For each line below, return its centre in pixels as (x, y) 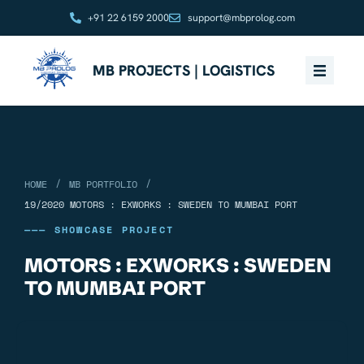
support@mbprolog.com (241, 17)
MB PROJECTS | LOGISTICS (184, 70)
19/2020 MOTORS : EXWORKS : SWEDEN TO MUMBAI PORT (161, 204)
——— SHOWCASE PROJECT (99, 229)
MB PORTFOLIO (103, 184)
